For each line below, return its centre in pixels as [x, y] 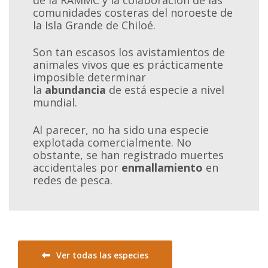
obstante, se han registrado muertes [129, 155]
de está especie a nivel [165, 90]
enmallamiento [162, 168]
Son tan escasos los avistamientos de [129, 52]
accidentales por [77, 168]
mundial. [55, 103]
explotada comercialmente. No [112, 143]
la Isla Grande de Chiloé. [95, 25]
